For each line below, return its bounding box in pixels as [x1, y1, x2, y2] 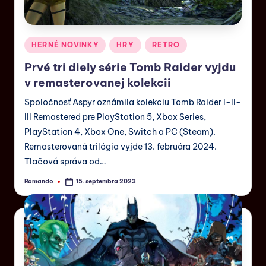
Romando [24, 177, 53, 185]
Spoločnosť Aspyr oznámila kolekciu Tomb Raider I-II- [24, 97, 241, 108]
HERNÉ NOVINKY [31, 40, 99, 49]
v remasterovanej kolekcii [24, 75, 171, 90]
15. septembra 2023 [76, 177, 137, 185]
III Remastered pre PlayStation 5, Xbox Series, [24, 112, 206, 123]
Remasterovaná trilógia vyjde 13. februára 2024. [24, 141, 217, 153]
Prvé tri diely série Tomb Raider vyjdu [24, 60, 236, 75]
